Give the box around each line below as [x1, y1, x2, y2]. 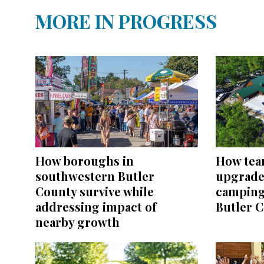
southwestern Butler [35, 167, 154, 184]
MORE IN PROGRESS [35, 8, 217, 34]
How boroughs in [35, 152, 134, 169]
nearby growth [35, 213, 120, 230]
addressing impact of [35, 198, 157, 214]
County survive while [35, 183, 154, 199]
